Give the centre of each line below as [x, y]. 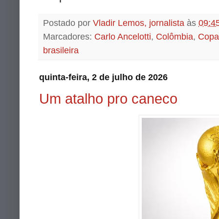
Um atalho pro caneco [108, 99]
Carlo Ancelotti [123, 36]
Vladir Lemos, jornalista [139, 23]
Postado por [68, 23]
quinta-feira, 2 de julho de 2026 [103, 77]
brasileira [61, 50]
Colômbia [175, 36]
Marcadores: [69, 36]
